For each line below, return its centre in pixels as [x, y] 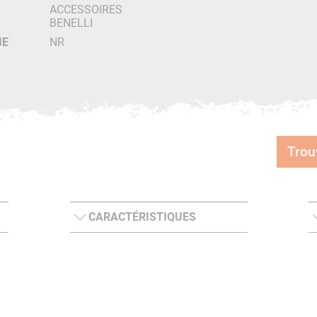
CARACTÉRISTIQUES [142, 217]
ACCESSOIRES [86, 10]
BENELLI [71, 23]
